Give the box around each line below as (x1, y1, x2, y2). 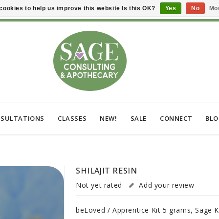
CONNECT (160, 114, 193, 123)
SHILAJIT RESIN (76, 165, 137, 176)
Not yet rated (76, 180, 122, 190)
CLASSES (58, 114, 87, 123)
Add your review (139, 180, 195, 190)
